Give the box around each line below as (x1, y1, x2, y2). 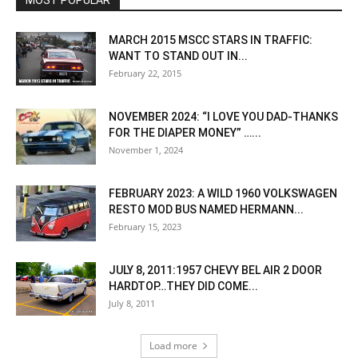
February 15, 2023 (109, 221, 181, 233)
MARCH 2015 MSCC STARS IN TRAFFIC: (109, 34, 312, 47)
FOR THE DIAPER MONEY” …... (109, 126, 261, 140)
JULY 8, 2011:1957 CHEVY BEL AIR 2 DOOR (109, 264, 322, 277)
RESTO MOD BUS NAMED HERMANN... (109, 203, 304, 217)
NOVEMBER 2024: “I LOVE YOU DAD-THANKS (109, 110, 338, 124)
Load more (149, 339, 197, 353)
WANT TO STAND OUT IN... (109, 50, 248, 63)
